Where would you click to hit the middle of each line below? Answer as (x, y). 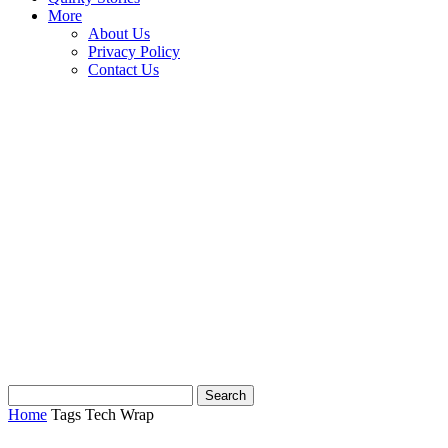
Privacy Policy (134, 51)
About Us (119, 33)
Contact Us (123, 69)
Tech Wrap (119, 414)
